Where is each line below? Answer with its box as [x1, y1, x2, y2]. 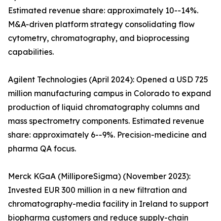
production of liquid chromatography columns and [8, 102, 200, 112]
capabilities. [8, 47, 54, 57]
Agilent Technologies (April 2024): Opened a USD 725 [8, 74, 208, 85]
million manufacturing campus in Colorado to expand [8, 88, 211, 99]
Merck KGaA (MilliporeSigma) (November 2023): [8, 171, 190, 182]
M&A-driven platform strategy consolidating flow [8, 19, 195, 30]
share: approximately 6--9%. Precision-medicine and [8, 130, 207, 140]
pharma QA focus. [8, 144, 76, 154]
